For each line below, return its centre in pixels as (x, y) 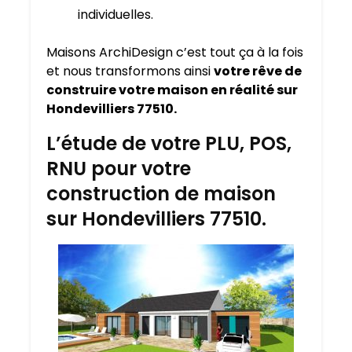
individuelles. (115, 15)
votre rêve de (258, 71)
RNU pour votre (119, 169)
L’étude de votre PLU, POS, (169, 144)
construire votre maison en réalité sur (172, 90)
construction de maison (161, 194)
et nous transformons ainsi (130, 71)
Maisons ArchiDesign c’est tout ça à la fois (175, 53)
